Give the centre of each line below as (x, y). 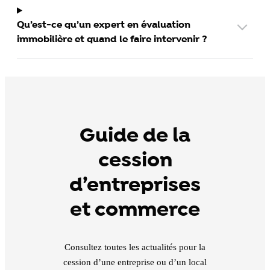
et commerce (135, 210)
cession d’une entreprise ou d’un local (135, 262)
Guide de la (135, 136)
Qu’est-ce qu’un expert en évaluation (104, 25)
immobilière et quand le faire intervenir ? (112, 39)
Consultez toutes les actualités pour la (135, 247)
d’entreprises (135, 185)
